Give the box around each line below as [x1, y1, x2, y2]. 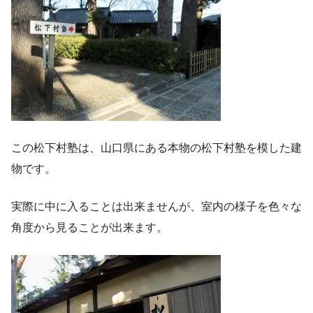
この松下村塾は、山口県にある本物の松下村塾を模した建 [11, 142, 302, 154]
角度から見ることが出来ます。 [11, 221, 168, 234]
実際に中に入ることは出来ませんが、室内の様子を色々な [11, 201, 302, 213]
